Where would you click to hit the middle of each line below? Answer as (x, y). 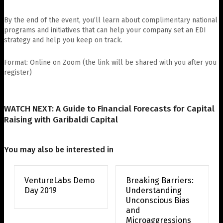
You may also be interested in (59, 149)
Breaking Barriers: (160, 180)
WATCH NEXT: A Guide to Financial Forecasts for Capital (109, 109)
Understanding (154, 190)
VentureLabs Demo (59, 180)
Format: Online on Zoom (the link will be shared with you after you (110, 62)
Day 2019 (41, 190)
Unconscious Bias (158, 200)
